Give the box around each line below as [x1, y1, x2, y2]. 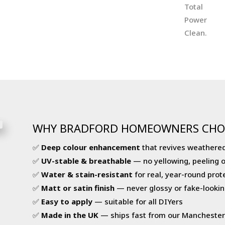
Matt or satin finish [41, 182, 115, 193]
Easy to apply [41, 196, 92, 206]
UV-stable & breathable [41, 155, 131, 166]
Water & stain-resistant [41, 169, 133, 179]
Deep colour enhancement [41, 142, 140, 152]
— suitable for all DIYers [92, 196, 183, 206]
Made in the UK [41, 209, 98, 220]
